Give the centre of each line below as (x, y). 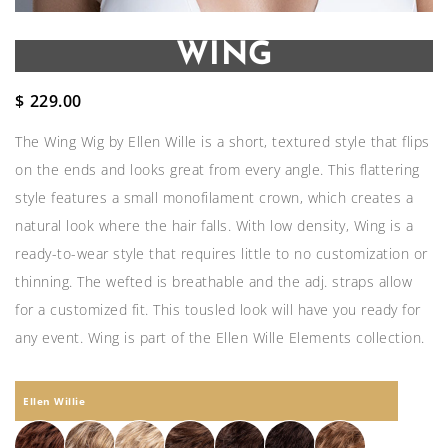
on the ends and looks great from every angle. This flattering (217, 169)
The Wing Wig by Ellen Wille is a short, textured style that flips (222, 141)
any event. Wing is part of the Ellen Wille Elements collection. (220, 337)
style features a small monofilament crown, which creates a (214, 197)
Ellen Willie (54, 400)
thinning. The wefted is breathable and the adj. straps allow (213, 281)
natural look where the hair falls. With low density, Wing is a (214, 225)
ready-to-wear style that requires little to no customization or (221, 253)
